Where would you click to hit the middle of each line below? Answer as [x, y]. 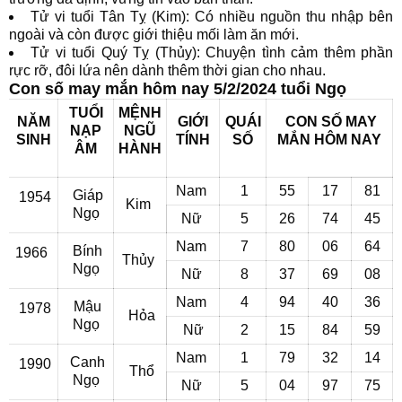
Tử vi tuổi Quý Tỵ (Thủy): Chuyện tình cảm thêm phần [212, 52]
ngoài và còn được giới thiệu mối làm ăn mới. [154, 35]
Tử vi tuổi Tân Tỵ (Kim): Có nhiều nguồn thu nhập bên [212, 17]
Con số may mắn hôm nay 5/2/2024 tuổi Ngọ [178, 89]
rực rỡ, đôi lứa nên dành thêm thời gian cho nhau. [167, 70]
